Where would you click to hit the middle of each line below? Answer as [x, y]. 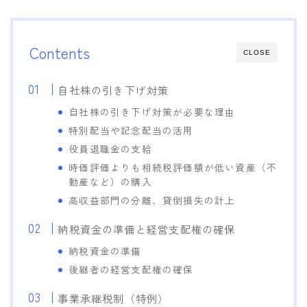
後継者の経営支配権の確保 [131, 269]
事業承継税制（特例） [113, 298]
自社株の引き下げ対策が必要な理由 [152, 111]
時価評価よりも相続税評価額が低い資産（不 [173, 167]
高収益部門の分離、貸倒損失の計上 [152, 200]
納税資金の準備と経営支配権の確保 [147, 229]
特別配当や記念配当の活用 [131, 130]
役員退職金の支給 [110, 148]
